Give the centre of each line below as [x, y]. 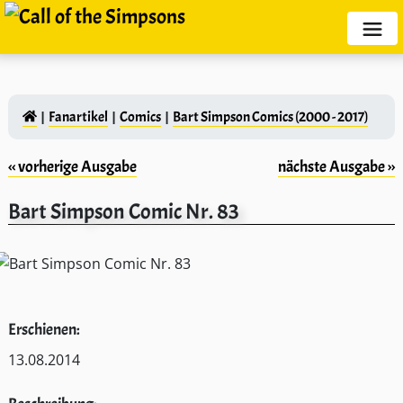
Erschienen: [44, 330]
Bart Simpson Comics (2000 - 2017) [270, 117]
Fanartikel [78, 117]
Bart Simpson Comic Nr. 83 [124, 211]
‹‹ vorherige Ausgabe [72, 166]
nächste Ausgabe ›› [336, 166]
